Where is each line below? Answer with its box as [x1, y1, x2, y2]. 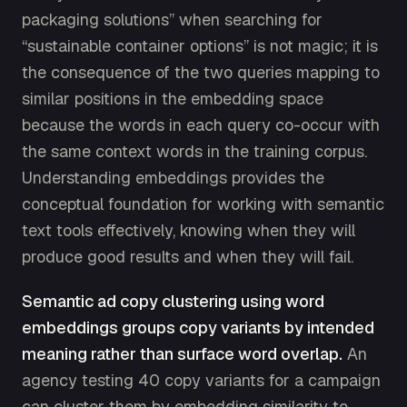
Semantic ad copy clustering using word [22, 290, 324, 312]
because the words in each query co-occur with [22, 114, 380, 135]
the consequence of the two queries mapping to [22, 61, 380, 83]
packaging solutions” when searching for [22, 8, 323, 30]
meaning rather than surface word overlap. [22, 342, 342, 364]
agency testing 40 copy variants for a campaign [22, 369, 381, 391]
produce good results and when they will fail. [22, 245, 353, 267]
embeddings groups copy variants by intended [22, 316, 374, 338]
